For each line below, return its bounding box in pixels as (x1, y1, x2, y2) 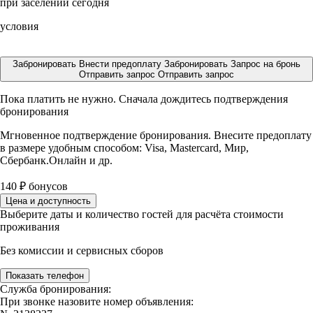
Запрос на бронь (231, 59, 300, 69)
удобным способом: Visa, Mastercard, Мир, (48, 142, 249, 154)
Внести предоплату (79, 59, 164, 69)
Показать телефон (6, 270, 84, 281)
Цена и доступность (6, 196, 91, 206)
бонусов (26, 180, 68, 192)
